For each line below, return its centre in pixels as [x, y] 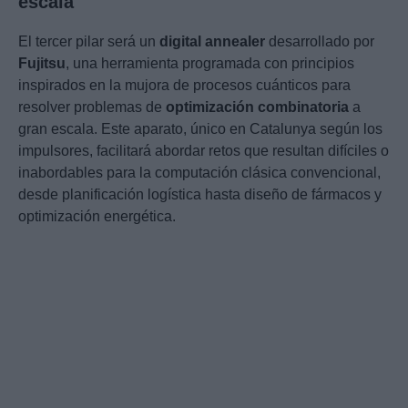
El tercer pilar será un [89, 42]
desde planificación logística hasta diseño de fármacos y [200, 195]
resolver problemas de [92, 107]
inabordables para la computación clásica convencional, [199, 173]
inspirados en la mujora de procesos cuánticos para [184, 86]
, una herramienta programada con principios [210, 64]
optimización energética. [97, 217]
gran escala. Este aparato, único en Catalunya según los [200, 129]
